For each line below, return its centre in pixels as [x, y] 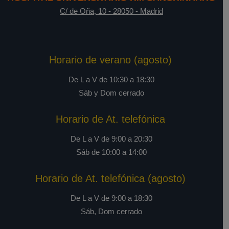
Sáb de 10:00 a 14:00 [111, 152]
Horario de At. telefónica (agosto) [110, 179]
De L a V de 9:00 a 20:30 [111, 139]
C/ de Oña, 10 [83, 11]
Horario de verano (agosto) [110, 60]
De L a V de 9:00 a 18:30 [111, 198]
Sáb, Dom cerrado [111, 212]
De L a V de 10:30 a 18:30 [111, 80]
